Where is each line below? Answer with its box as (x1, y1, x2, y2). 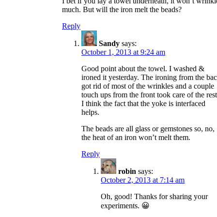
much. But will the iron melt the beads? (62, 5, 182, 14)
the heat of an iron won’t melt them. (81, 133, 190, 141)
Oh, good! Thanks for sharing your (101, 192, 208, 201)
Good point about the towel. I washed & (81, 64, 204, 73)
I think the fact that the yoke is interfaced (81, 99, 205, 108)
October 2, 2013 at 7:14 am (101, 175, 185, 184)
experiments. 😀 (101, 201, 150, 210)
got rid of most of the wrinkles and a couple (81, 81, 214, 90)
